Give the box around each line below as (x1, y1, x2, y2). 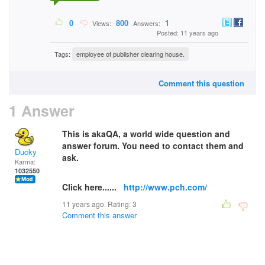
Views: (89, 18, 113, 28)
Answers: (131, 18, 162, 28)
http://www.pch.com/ (124, 181, 207, 193)
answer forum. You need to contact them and (62, 140, 244, 151)
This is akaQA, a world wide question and (62, 128, 230, 140)
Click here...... (62, 181, 124, 193)
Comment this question (159, 77, 244, 89)
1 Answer (9, 100, 75, 121)
